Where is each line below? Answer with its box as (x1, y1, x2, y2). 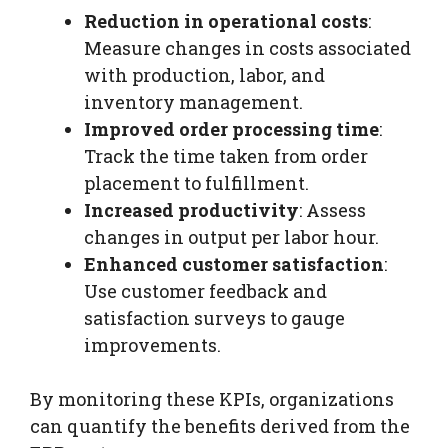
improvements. (84, 332, 221, 357)
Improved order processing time (84, 116, 379, 141)
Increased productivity (84, 197, 299, 222)
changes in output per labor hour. (84, 224, 379, 249)
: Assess (299, 197, 366, 222)
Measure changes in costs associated (84, 35, 411, 60)
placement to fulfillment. (84, 170, 309, 195)
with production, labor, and (84, 62, 325, 87)
